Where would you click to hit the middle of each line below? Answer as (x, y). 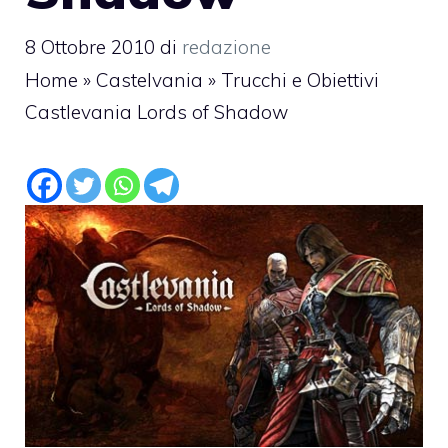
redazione (226, 47)
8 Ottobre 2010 (90, 47)
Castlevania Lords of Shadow (156, 112)
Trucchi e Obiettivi (300, 80)
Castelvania (149, 80)
